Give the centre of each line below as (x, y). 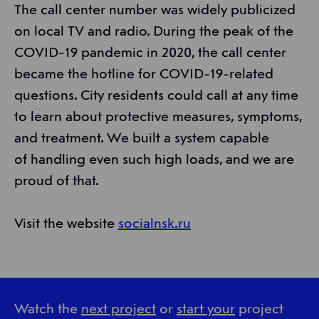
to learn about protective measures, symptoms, (158, 118)
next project (119, 310)
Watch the (48, 310)
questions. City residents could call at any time (156, 96)
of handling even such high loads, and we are (154, 161)
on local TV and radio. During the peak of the (154, 32)
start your (206, 310)
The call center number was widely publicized (155, 11)
